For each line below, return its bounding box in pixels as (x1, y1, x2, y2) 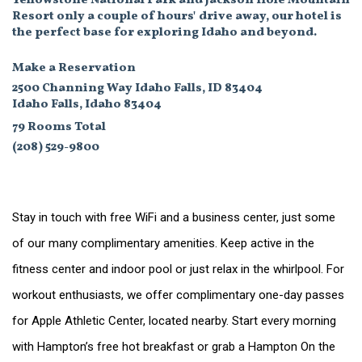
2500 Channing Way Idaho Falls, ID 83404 (11, 80, 263, 98)
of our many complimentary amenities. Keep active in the (11, 236, 314, 251)
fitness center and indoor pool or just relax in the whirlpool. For (11, 262, 344, 277)
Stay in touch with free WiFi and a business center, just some (11, 210, 335, 225)
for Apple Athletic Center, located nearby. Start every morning (11, 314, 336, 329)
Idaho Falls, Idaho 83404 (11, 96, 162, 114)
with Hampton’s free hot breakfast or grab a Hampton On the (11, 339, 335, 355)
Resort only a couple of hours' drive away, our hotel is (11, 8, 342, 25)
